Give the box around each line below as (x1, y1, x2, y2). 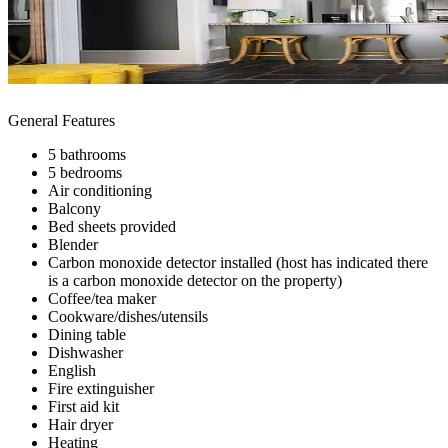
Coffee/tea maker (48, 289, 156, 307)
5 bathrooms (48, 145, 126, 163)
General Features (8, 111, 115, 129)
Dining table (48, 325, 126, 343)
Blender (48, 235, 98, 253)
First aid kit (48, 397, 119, 415)
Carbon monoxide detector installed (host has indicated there (48, 253, 428, 271)
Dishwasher (48, 343, 123, 361)
